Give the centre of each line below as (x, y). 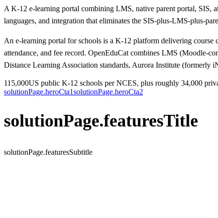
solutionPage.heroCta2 (108, 91)
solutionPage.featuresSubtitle (48, 152)
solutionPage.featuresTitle (101, 121)
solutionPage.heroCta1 (39, 91)
